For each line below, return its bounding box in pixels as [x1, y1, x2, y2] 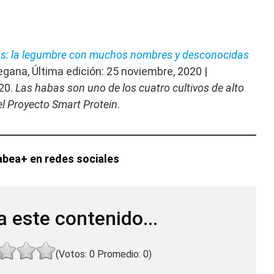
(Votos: [55, 248, 89, 261]
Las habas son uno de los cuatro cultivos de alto [15, 81, 244, 95]
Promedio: [94, 248, 143, 261]
